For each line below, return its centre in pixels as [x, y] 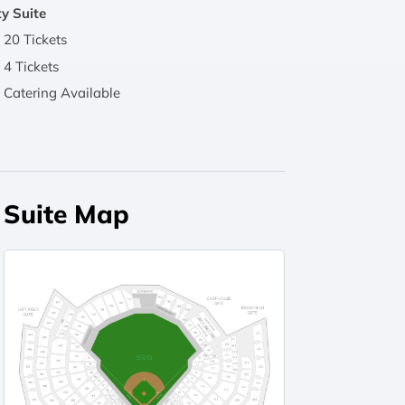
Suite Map [67, 214]
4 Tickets [32, 66]
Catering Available [62, 93]
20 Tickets [36, 40]
